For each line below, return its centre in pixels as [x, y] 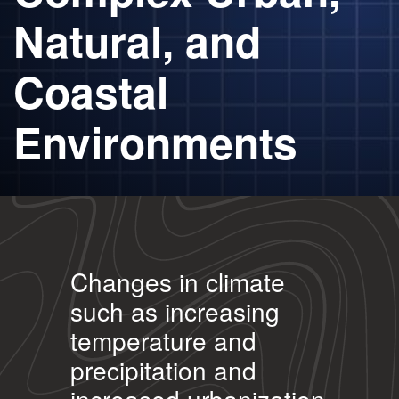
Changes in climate [178, 281]
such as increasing [175, 311]
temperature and [163, 340]
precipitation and [163, 370]
